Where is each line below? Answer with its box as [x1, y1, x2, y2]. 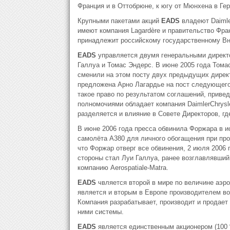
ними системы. [77, 208, 124, 216]
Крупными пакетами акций [77, 17, 161, 25]
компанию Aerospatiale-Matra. [77, 164, 168, 171]
